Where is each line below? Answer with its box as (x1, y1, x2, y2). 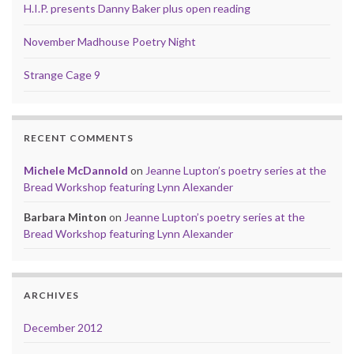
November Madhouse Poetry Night (24, 34, 196, 48)
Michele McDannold (24, 163, 128, 177)
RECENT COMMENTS (24, 131, 134, 144)
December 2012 (24, 320, 103, 334)
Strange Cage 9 (24, 67, 100, 81)
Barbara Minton (24, 209, 107, 224)
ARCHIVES (24, 288, 79, 301)
